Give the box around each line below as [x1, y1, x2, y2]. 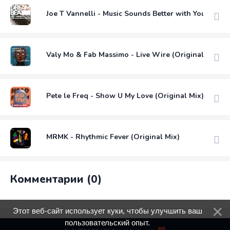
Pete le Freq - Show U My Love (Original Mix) [46, 90, 204, 101]
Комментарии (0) [10, 172, 102, 187]
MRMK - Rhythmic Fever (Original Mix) [46, 131, 180, 142]
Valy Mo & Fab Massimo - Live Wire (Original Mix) [46, 49, 221, 60]
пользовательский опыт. [65, 218, 150, 227]
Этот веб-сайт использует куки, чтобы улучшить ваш [12, 206, 202, 215]
